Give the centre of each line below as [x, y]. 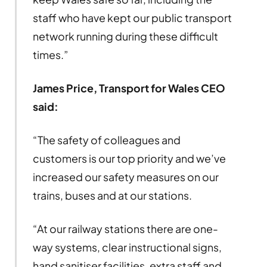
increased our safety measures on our [125, 177]
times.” [50, 55]
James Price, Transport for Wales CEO [129, 88]
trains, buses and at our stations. [112, 195]
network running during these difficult [125, 36]
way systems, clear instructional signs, [127, 247]
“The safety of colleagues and [106, 140]
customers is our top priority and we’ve [129, 159]
